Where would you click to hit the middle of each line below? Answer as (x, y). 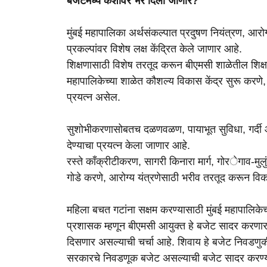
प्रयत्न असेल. (94, 97)
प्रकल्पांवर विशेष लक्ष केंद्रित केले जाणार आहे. (154, 49)
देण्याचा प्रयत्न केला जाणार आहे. (128, 146)
